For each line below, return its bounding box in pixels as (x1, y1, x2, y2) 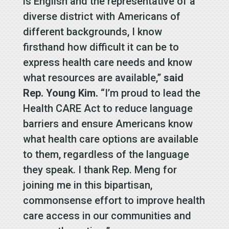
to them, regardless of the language (22, 148, 189, 161)
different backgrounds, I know (22, 25, 162, 38)
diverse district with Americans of (22, 10, 180, 22)
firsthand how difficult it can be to (22, 40, 179, 53)
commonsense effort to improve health (22, 194, 205, 207)
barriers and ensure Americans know (22, 117, 193, 130)
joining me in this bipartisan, (22, 178, 152, 191)
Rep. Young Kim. (22, 86, 98, 99)
